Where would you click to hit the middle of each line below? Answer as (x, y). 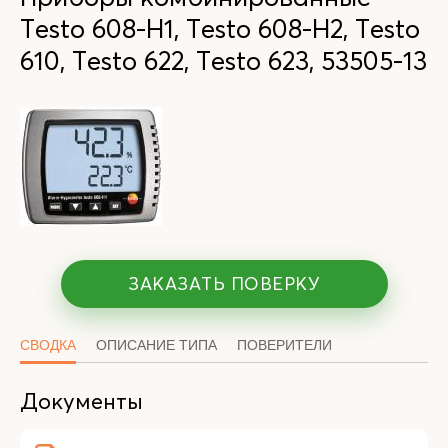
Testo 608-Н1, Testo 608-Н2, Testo (220, 29)
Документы (81, 401)
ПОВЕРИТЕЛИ (284, 345)
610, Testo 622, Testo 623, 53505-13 (223, 61)
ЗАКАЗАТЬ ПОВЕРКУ (224, 283)
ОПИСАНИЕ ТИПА (156, 345)
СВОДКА (48, 345)
